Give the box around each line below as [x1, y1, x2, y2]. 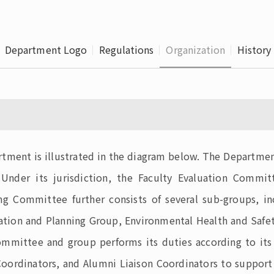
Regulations [98, 42, 154, 57]
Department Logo [5, 42, 87, 57]
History [237, 42, 272, 57]
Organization [166, 42, 226, 57]
